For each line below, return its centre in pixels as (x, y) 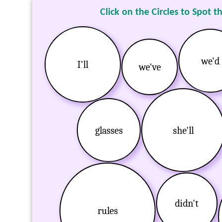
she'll (183, 130)
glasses (109, 130)
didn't (187, 203)
